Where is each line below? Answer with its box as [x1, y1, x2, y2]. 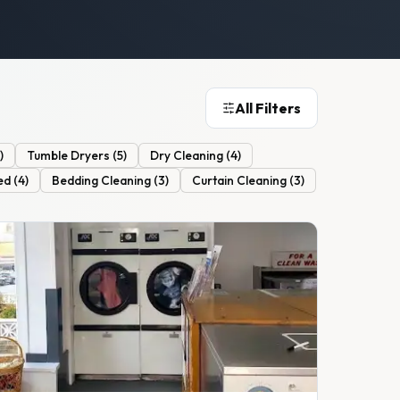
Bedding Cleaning [52, 172, 151, 189]
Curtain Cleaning [192, 172, 287, 189]
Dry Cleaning [150, 147, 223, 164]
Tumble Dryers [27, 147, 110, 164]
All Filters [235, 99, 301, 118]
